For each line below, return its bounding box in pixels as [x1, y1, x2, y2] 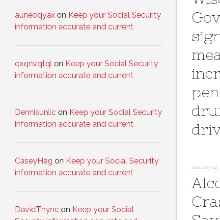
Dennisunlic [15, 108, 56, 117]
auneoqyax [15, 10, 55, 20]
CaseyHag [15, 156, 53, 166]
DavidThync [15, 205, 59, 215]
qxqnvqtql [15, 59, 52, 69]
